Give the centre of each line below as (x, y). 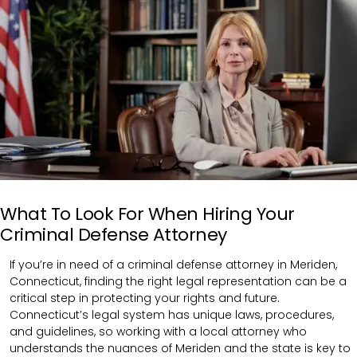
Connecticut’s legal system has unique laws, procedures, (172, 315)
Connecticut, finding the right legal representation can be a (178, 282)
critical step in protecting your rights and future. (145, 298)
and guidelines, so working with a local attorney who (158, 332)
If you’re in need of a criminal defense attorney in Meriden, (173, 265)
